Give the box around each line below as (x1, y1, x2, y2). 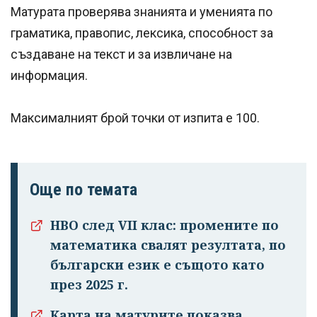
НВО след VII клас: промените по (50, 217, 279, 234)
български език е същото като (50, 256, 265, 274)
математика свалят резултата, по (50, 236, 286, 254)
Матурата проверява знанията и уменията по (11, 4, 272, 20)
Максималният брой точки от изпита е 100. (11, 110, 260, 126)
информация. (11, 68, 88, 83)
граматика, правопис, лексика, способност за (11, 25, 273, 41)
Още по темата (30, 180, 137, 200)
